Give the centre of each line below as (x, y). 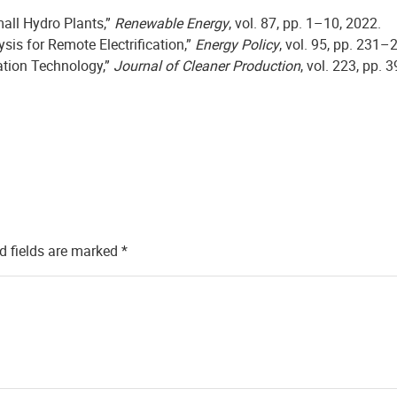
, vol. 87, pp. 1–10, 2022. (305, 23)
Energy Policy (237, 44)
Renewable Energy (171, 23)
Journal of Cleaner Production (207, 66)
